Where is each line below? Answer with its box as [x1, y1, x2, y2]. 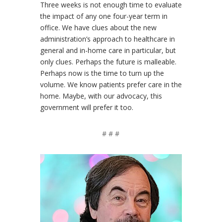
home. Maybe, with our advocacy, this [40, 91, 162, 101]
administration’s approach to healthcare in [40, 34, 175, 44]
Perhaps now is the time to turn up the [40, 68, 164, 78]
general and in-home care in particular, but [40, 45, 176, 55]
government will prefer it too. [40, 102, 133, 112]
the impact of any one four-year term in [40, 11, 167, 21]
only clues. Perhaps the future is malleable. [40, 56, 176, 66]
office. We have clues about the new [40, 22, 157, 32]
